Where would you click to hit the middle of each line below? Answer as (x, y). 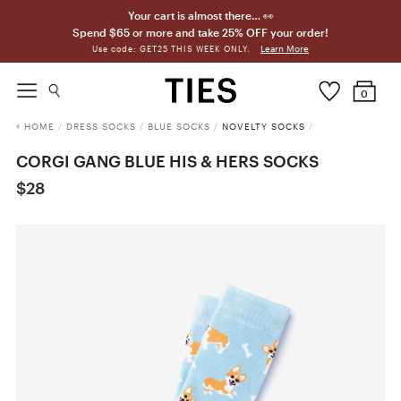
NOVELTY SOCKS (263, 126)
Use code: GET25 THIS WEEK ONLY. (173, 49)
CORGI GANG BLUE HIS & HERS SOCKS (167, 161)
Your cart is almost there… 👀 (200, 15)
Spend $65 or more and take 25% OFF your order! (200, 32)
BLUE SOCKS (179, 126)
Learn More (285, 48)
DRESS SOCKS (101, 126)
